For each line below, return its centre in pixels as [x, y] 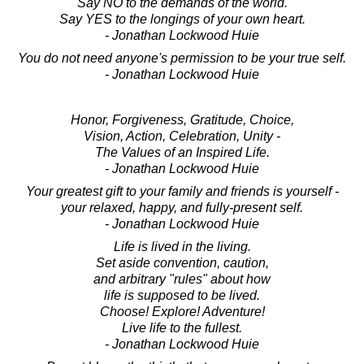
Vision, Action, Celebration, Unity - [182, 136]
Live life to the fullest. [182, 327]
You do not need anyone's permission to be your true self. [182, 58]
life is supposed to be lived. [182, 295]
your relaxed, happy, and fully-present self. [182, 207]
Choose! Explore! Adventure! [182, 311]
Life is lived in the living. [182, 246]
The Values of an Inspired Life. [182, 152]
